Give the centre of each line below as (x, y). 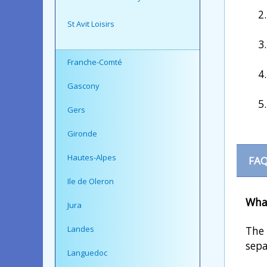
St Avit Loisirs (91, 24)
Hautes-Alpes (92, 157)
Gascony (83, 86)
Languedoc (87, 252)
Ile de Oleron (91, 181)
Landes (81, 229)
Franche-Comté (95, 62)
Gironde (82, 133)
